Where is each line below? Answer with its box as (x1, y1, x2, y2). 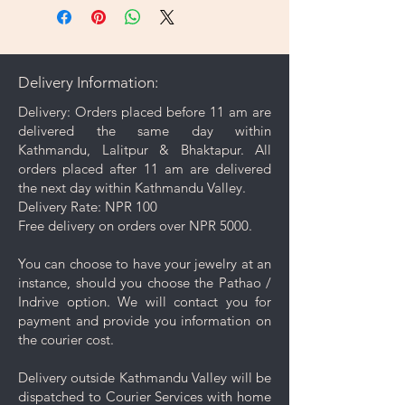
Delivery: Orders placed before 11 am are (18, 102, 271, 120)
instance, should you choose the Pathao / (18, 273, 271, 291)
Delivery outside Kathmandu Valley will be (18, 368, 271, 386)
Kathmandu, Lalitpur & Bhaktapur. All (18, 140, 271, 158)
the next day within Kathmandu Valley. (18, 178, 246, 196)
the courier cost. (18, 330, 118, 348)
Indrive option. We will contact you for (18, 292, 271, 310)
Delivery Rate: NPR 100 (18, 197, 161, 215)
